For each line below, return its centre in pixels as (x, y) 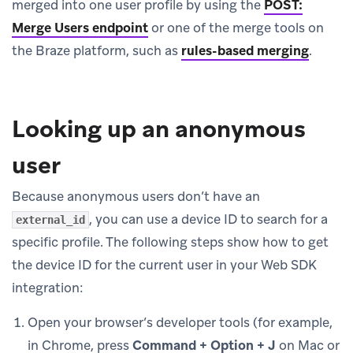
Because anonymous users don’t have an (136, 196)
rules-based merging (245, 50)
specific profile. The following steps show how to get (170, 242)
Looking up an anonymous (159, 128)
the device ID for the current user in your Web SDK (164, 264)
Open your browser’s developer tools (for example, (180, 322)
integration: (48, 287)
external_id (50, 219)
